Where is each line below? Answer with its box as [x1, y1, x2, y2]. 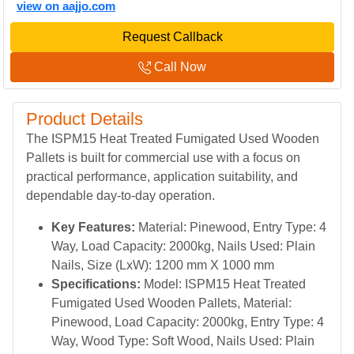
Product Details [26, 109, 143, 129]
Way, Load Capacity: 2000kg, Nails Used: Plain [51, 239, 315, 253]
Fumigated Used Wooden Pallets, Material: [51, 296, 292, 310]
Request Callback [122, 30, 223, 43]
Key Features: [51, 220, 135, 234]
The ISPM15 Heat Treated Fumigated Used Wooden [26, 132, 319, 145]
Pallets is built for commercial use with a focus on [26, 151, 300, 164]
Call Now [151, 60, 206, 73]
